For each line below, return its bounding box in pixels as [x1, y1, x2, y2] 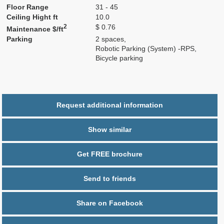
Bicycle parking [95, 54, 143, 62]
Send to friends [83, 174, 136, 182]
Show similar [88, 125, 132, 133]
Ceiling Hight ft [6, 13, 58, 21]
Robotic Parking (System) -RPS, [95, 44, 197, 52]
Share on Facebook [76, 199, 143, 207]
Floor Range [6, 3, 49, 11]
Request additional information [56, 101, 163, 109]
